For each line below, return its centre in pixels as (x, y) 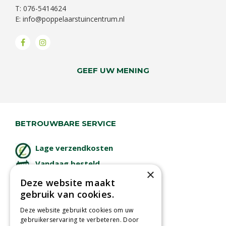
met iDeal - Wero (63, 216)
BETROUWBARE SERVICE (66, 123)
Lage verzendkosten (74, 148)
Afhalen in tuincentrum (80, 189)
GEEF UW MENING (113, 70)
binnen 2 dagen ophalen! (81, 174)
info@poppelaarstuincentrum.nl (74, 19)
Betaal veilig (60, 205)
